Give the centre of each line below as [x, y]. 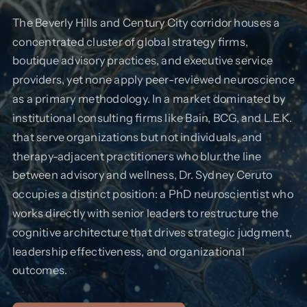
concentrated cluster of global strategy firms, [131, 41]
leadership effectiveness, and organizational [128, 251]
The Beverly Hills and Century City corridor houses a [146, 22]
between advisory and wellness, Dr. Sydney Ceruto [143, 175]
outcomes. [40, 270]
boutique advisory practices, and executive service [143, 61]
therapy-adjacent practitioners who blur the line [137, 156]
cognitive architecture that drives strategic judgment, [152, 232]
